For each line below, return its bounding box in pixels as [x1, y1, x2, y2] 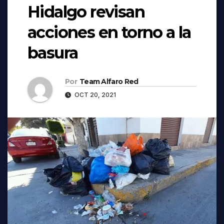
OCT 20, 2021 [73, 90, 116, 98]
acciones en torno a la [27, 22, 191, 42]
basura [27, 42, 78, 62]
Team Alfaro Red [79, 76, 138, 86]
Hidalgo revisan [27, 1, 144, 21]
